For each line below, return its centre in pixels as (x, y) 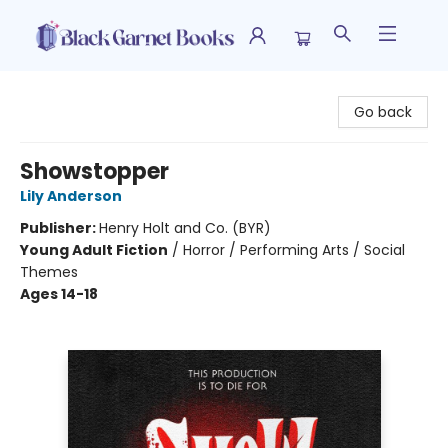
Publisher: (59, 228)
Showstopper (94, 171)
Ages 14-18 (59, 294)
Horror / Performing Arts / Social (294, 250)
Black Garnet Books (81, 90)
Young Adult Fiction (94, 250)
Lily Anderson (71, 196)
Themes (49, 272)
